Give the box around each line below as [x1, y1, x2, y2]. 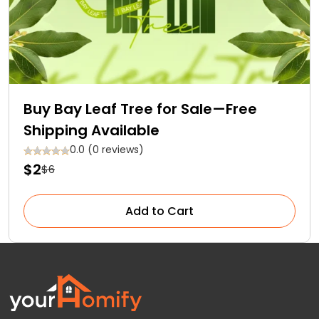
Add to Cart [125, 202, 194, 219]
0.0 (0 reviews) [70, 142, 144, 157]
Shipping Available [23, 120, 159, 140]
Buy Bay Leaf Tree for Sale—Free [23, 98, 257, 119]
